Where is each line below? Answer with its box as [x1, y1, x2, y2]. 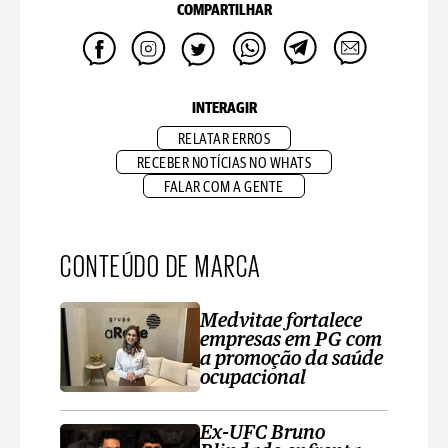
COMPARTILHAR [176, 3, 272, 18]
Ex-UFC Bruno [200, 424, 325, 443]
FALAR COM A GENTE [164, 180, 284, 195]
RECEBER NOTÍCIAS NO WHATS [136, 156, 312, 171]
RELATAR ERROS [177, 132, 271, 147]
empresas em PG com [200, 330, 382, 350]
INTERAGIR [191, 101, 257, 116]
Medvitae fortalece [200, 311, 362, 331]
